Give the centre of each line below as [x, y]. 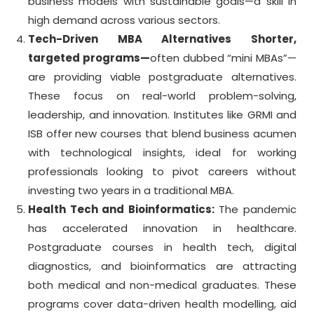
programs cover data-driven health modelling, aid [162, 304]
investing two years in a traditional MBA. [131, 190]
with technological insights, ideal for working [162, 152]
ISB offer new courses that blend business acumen [162, 134]
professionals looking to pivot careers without [162, 171]
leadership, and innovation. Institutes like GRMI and [162, 115]
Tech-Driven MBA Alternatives [130, 39]
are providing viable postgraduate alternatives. [162, 77]
